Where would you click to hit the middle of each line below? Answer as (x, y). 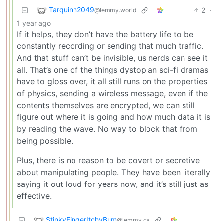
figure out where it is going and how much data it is (113, 117)
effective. (34, 196)
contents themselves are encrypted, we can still (106, 105)
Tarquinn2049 (72, 9)
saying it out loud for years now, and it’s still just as (112, 184)
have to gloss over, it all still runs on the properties (112, 81)
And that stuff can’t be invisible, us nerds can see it (112, 57)
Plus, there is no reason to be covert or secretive (108, 160)
